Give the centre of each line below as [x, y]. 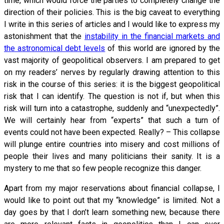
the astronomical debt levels [55, 48]
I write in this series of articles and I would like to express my [112, 24]
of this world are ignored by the [163, 48]
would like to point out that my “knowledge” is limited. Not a [112, 200]
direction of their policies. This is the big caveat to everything [112, 12]
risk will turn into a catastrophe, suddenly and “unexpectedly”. [112, 108]
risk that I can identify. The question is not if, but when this [112, 96]
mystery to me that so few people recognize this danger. [103, 168]
